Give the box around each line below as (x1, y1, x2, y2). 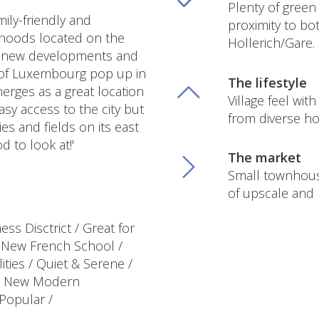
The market (228, 149, 302, 167)
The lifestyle (228, 73, 308, 91)
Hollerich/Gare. (228, 34, 315, 52)
